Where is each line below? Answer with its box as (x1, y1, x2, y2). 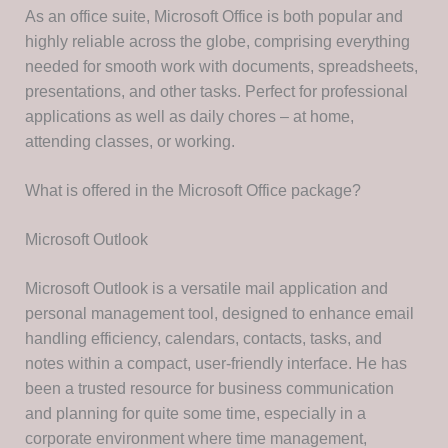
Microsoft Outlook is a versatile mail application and (24, 280, 388, 298)
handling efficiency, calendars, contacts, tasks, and (24, 330, 382, 348)
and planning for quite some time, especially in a (24, 405, 366, 423)
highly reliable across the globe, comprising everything (24, 33, 410, 51)
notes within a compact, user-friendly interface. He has (24, 355, 407, 373)
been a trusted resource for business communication (24, 380, 394, 398)
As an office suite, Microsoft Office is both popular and (24, 8, 403, 26)
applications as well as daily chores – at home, (24, 108, 354, 126)
